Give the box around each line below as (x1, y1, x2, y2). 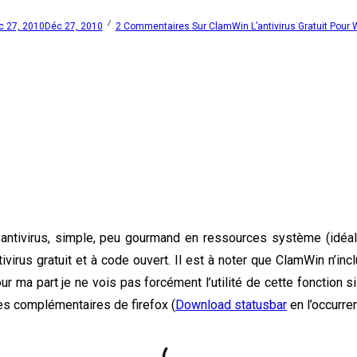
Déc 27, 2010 (44, 21, 103, 33)
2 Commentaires (115, 21, 192, 33)
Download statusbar (175, 297, 287, 313)
